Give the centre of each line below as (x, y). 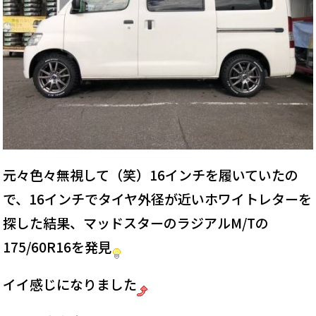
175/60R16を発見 (57, 246)
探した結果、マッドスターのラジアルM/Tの (136, 222)
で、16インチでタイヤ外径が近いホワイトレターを (158, 198)
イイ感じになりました (70, 284)
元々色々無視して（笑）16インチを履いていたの (151, 174)
